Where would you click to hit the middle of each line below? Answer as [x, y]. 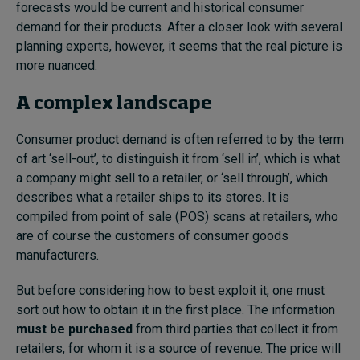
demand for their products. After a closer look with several [179, 27]
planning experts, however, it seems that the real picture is [179, 46]
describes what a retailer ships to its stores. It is [153, 197]
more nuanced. [57, 65]
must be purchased [74, 329]
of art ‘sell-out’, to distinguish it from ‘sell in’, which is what [178, 158]
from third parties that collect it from [235, 329]
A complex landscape [114, 104]
